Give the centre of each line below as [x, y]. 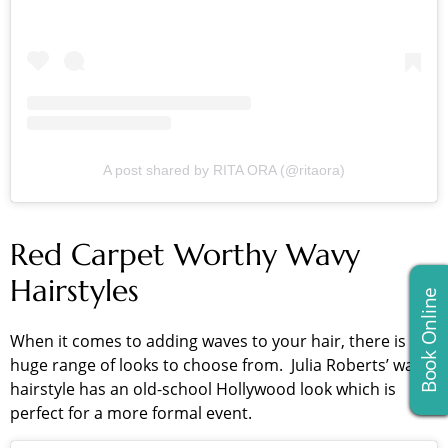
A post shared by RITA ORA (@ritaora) [224, 169]
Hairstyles [74, 290]
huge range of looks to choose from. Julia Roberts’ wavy [220, 364]
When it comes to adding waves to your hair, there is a [214, 340]
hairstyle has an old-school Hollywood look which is [203, 388]
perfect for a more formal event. [137, 412]
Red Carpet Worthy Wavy [185, 254]
